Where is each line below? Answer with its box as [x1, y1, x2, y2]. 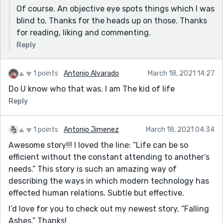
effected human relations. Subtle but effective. [8, 188, 184, 198]
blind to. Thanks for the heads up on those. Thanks [16, 15, 207, 25]
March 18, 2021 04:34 [146, 125, 215, 134]
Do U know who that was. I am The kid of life [8, 84, 175, 94]
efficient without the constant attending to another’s [8, 152, 210, 162]
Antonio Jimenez [64, 125, 119, 134]
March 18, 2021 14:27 [148, 69, 215, 78]
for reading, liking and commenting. [16, 27, 151, 37]
